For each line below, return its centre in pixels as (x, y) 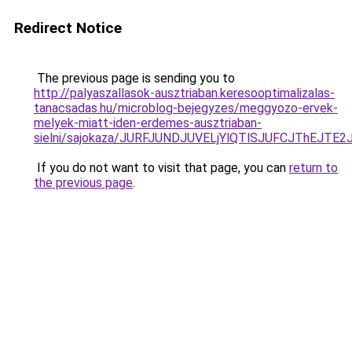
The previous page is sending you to (134, 78)
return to (313, 168)
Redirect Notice (68, 28)
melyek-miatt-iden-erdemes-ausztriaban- (148, 123)
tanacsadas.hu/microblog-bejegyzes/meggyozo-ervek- (186, 108)
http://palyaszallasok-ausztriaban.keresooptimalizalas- (184, 93)
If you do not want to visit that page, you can (161, 168)
